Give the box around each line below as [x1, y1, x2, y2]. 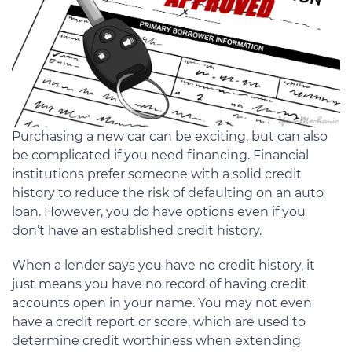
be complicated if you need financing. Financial [12, 147, 309, 163]
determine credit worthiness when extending [12, 332, 301, 348]
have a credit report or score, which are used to [12, 313, 306, 329]
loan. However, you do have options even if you [12, 203, 306, 219]
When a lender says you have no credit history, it [12, 257, 315, 273]
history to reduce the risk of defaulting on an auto [12, 185, 324, 200]
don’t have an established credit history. [12, 222, 262, 238]
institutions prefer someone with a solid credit [12, 166, 302, 181]
